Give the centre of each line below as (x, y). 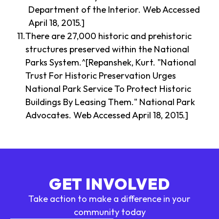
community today (109, 212)
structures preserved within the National (108, 49)
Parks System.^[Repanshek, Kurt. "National (111, 63)
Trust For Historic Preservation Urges (101, 76)
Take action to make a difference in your (109, 198)
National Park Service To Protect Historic (109, 89)
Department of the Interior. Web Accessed (114, 10)
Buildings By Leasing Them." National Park (110, 102)
